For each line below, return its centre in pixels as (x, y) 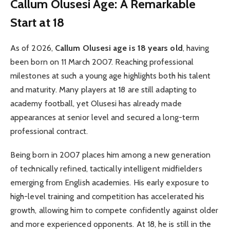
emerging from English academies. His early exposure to (110, 182)
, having (196, 48)
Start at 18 (37, 22)
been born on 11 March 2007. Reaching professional (102, 62)
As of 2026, (33, 48)
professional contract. (49, 131)
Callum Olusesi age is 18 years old (119, 48)
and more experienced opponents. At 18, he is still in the (111, 224)
